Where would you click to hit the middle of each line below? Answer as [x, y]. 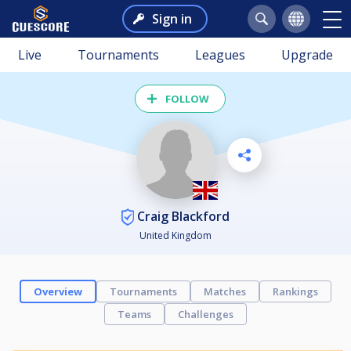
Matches [225, 292]
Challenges [206, 315]
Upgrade [307, 55]
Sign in [172, 19]
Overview [58, 292]
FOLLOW [187, 99]
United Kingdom [175, 236]
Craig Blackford [182, 216]
